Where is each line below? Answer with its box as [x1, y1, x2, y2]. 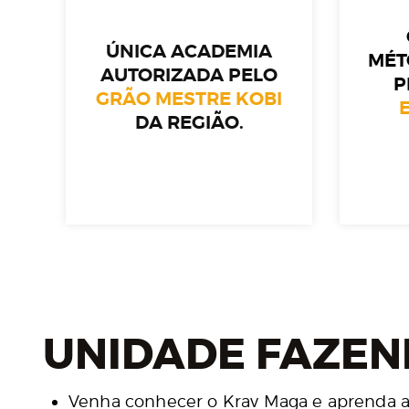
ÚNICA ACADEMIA [106, 40, 272, 64]
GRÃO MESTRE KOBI [96, 88, 282, 111]
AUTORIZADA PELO [100, 64, 278, 88]
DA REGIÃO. [134, 111, 244, 135]
